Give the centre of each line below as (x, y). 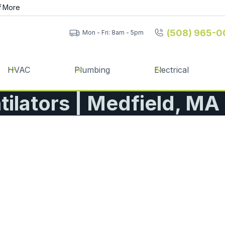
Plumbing (92, 70)
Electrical (172, 70)
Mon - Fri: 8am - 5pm (113, 32)
